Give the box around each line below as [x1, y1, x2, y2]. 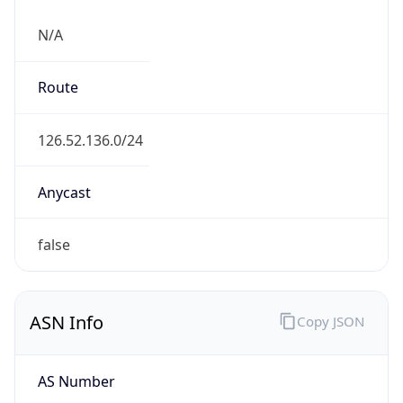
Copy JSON [296, 311, 364, 330]
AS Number [37, 371, 115, 391]
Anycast [37, 182, 91, 202]
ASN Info [30, 310, 103, 336]
